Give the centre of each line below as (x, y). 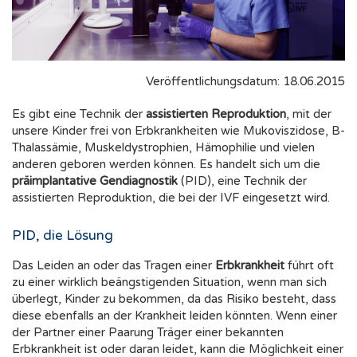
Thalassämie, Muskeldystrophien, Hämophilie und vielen (163, 148)
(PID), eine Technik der (242, 181)
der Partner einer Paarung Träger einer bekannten (148, 333)
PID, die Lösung (63, 236)
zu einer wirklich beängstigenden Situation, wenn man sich (169, 282)
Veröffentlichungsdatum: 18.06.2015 (245, 82)
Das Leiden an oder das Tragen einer (114, 266)
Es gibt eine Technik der (79, 114)
